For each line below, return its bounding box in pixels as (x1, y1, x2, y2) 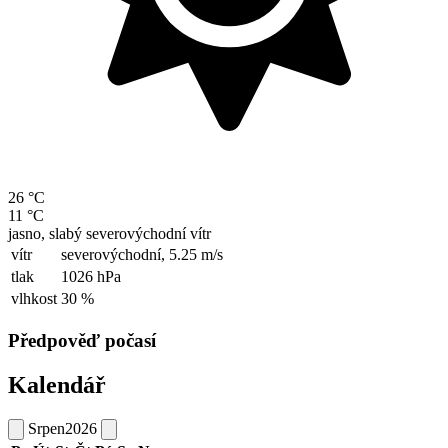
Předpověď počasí (8, 329, 156, 351)
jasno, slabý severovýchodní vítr (8, 225, 211, 243)
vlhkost (11, 290, 57, 308)
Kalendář (8, 371, 106, 398)
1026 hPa (61, 268, 121, 286)
